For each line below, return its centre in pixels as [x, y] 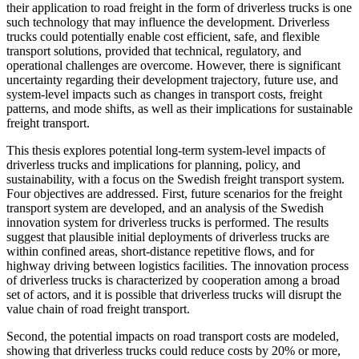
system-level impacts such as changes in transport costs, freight [164, 94]
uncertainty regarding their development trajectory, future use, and [172, 79]
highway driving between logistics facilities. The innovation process [177, 265]
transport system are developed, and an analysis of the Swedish [165, 208]
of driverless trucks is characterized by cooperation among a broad [173, 280]
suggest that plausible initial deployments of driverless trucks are [168, 236]
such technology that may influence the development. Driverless [168, 22]
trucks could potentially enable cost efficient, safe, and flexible [163, 36]
